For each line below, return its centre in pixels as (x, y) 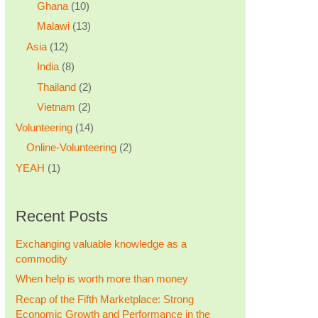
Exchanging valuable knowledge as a (101, 243)
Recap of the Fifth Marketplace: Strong (104, 299)
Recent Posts (61, 216)
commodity (41, 258)
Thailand (56, 87)
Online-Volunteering (71, 147)
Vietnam (56, 107)
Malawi (53, 26)
